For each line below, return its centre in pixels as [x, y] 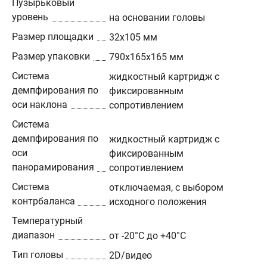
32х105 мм [133, 37]
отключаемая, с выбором [167, 187]
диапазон [33, 235]
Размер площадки [53, 37]
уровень [30, 17]
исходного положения [158, 202]
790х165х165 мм [147, 57]
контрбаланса [44, 201]
